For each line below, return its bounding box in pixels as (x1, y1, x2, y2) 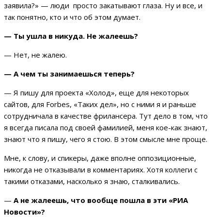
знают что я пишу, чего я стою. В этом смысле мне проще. (4, 134, 207, 144)
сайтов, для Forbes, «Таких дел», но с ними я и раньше (4, 99, 196, 109)
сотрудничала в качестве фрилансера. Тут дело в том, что (4, 111, 208, 121)
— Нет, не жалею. (4, 50, 71, 60)
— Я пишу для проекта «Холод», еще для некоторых (4, 88, 189, 98)
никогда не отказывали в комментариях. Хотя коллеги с (4, 165, 198, 175)
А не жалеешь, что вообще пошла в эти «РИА (14, 195, 188, 205)
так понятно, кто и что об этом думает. (4, 12, 140, 22)
